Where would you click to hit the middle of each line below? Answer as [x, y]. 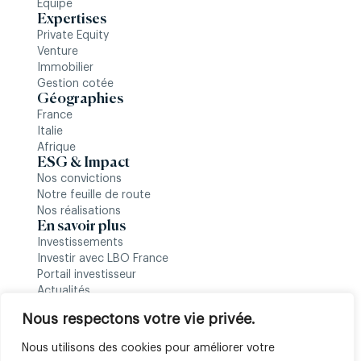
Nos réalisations [79, 211]
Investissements [80, 243]
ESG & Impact [83, 163]
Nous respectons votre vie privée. [139, 319]
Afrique [56, 147]
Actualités [64, 291]
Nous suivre [75, 306]
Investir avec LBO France [103, 259]
